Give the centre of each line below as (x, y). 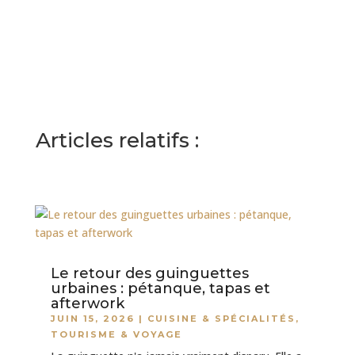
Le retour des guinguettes (149, 274)
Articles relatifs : (117, 141)
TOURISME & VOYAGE (116, 335)
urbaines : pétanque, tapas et (160, 289)
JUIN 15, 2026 (92, 319)
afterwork (87, 304)
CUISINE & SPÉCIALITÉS (221, 319)
